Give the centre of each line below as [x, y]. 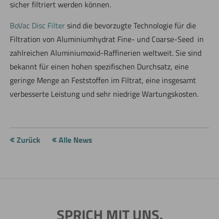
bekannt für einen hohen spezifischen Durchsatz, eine [99, 66]
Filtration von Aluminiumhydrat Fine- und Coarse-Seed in [107, 39]
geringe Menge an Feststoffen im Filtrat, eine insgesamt [103, 80]
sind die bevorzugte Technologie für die [131, 25]
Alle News [76, 140]
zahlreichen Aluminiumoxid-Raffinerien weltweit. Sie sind [106, 53]
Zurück [28, 140]
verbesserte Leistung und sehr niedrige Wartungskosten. [104, 94]
